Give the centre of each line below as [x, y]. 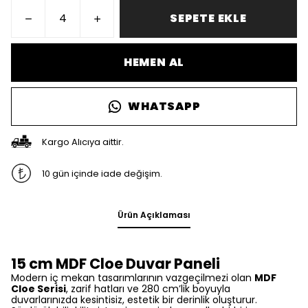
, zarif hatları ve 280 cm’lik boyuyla [148, 289]
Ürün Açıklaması [154, 215]
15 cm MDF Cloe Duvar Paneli [115, 264]
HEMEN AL [154, 62]
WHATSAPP [164, 106]
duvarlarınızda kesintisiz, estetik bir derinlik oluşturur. [134, 300]
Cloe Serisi [38, 289]
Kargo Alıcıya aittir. [82, 142]
